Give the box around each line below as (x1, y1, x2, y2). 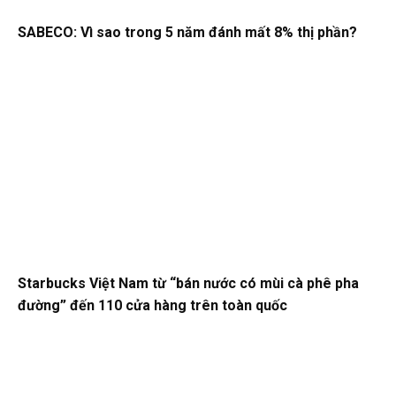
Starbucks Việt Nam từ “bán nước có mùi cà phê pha (18, 274, 359, 292)
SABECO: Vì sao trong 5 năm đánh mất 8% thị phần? (18, 23, 357, 41)
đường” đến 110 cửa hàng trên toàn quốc (18, 296, 287, 314)
